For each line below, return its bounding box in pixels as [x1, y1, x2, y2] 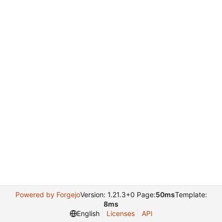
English [76, 209, 100, 218]
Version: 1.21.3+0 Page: [80, 190, 156, 199]
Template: [174, 190, 207, 199]
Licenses [106, 209, 135, 218]
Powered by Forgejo [15, 190, 80, 199]
